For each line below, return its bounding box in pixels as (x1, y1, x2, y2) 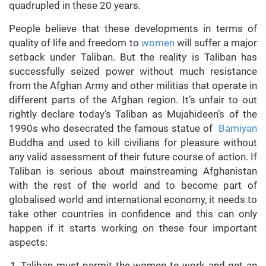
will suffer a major (174, 37, 258, 49)
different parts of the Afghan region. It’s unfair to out (9, 94, 257, 106)
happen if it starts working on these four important (9, 222, 257, 235)
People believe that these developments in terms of (9, 23, 257, 35)
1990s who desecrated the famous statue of (9, 122, 218, 135)
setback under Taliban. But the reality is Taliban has (9, 51, 257, 64)
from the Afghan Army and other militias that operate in (9, 80, 257, 92)
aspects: (9, 236, 47, 249)
